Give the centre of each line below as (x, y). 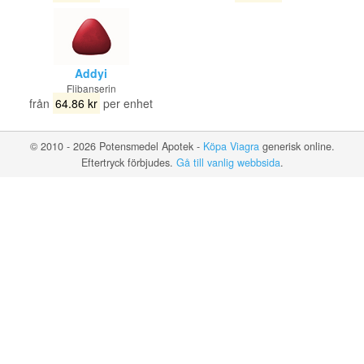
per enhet (126, 103)
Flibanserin (91, 88)
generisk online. (297, 146)
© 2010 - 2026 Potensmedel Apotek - (116, 146)
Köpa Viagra (231, 146)
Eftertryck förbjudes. (128, 162)
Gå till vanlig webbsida (228, 162)
